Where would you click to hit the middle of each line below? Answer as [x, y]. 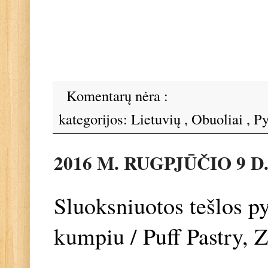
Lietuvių [158, 119]
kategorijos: [95, 119]
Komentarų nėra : [119, 96]
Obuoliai [219, 119]
